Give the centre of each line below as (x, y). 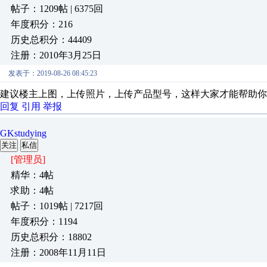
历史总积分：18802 (51, 237)
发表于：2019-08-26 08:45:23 (53, 73)
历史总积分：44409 (51, 40)
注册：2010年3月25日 (56, 55)
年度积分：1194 (44, 221)
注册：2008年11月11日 (58, 252)
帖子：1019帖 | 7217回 (57, 206)
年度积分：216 (42, 24)
